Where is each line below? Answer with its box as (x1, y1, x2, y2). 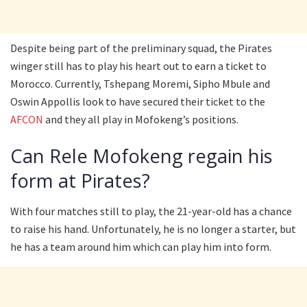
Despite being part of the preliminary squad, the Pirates (10, 41, 272, 56)
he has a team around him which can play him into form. (10, 240, 271, 254)
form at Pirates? (10, 167, 150, 193)
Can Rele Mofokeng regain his (10, 143, 273, 169)
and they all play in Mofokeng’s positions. (43, 112, 238, 127)
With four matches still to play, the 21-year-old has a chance (10, 204, 292, 219)
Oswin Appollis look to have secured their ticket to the (10, 95, 265, 109)
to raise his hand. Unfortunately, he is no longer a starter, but (10, 222, 296, 236)
